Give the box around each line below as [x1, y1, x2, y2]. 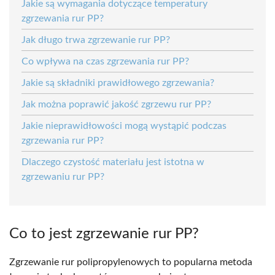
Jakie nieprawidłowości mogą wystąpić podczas [21, 120, 227, 131]
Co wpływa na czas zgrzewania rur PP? [21, 56, 189, 66]
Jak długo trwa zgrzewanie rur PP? [21, 34, 170, 45]
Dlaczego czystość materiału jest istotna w [21, 157, 204, 167]
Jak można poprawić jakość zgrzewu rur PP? [21, 99, 211, 109]
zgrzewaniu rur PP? [21, 171, 104, 182]
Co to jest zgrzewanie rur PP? [9, 226, 199, 241]
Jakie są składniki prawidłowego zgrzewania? [21, 77, 214, 88]
